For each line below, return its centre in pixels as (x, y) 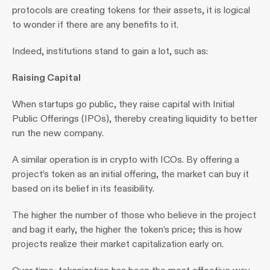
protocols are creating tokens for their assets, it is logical (131, 10)
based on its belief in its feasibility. (83, 188)
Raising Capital (47, 77)
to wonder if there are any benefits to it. (95, 24)
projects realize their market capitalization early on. (118, 244)
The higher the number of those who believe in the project (134, 215)
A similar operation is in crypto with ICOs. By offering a (126, 159)
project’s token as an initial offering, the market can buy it (130, 174)
